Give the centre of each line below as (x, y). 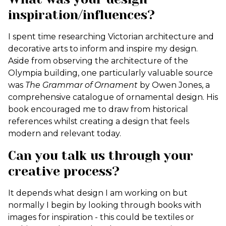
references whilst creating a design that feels (99, 121)
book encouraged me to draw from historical (98, 109)
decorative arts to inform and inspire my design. (103, 49)
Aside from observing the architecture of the (98, 61)
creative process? (64, 171)
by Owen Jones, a (174, 85)
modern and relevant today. (65, 133)
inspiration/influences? (81, 15)
